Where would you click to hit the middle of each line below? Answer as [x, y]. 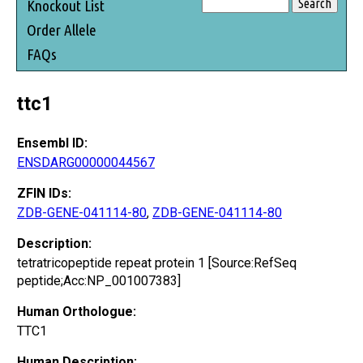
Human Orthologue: [77, 311]
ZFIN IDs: [44, 193]
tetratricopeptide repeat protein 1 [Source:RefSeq [157, 263]
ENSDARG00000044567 [86, 162]
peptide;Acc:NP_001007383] [99, 280]
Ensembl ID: [52, 143]
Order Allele [62, 30]
